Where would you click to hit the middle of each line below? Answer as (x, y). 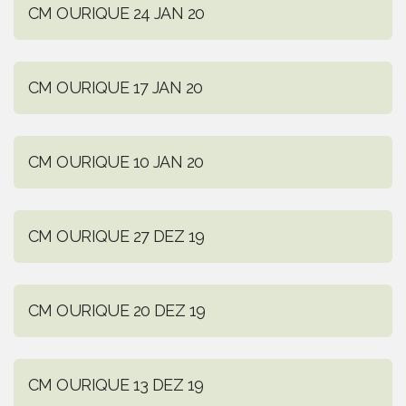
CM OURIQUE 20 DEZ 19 (117, 311)
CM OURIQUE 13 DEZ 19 (116, 385)
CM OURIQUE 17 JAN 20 (116, 88)
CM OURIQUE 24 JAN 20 (116, 14)
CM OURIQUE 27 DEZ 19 (116, 237)
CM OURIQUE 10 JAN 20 (116, 162)
